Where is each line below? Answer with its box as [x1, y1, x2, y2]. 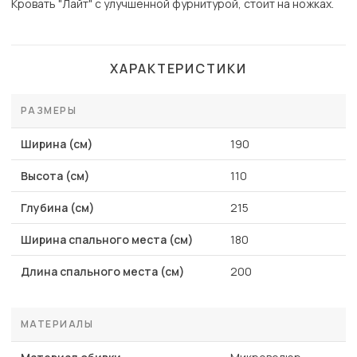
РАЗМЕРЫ [21, 104, 77, 118]
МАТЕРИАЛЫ [21, 317, 93, 331]
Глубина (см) [21, 200, 95, 216]
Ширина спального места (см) [21, 232, 194, 248]
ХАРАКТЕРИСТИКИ [110, 60, 247, 78]
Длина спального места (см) [21, 264, 185, 280]
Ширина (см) [21, 136, 93, 152]
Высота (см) [21, 168, 90, 184]
